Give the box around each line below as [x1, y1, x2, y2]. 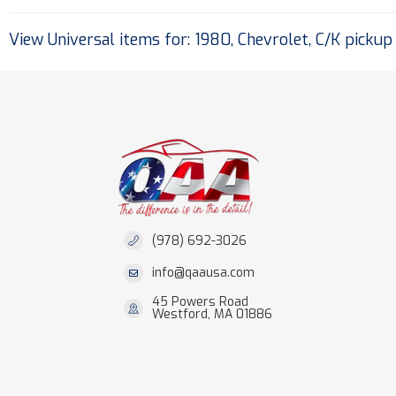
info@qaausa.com [152, 264, 255, 281]
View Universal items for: [9, 29, 194, 50]
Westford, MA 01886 [152, 306, 272, 323]
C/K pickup [316, 29, 392, 50]
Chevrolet [238, 29, 308, 50]
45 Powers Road [152, 293, 248, 310]
